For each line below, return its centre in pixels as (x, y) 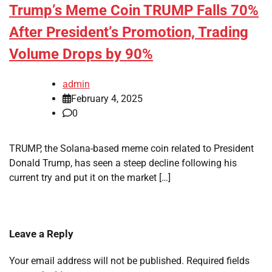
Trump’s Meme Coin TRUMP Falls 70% (134, 11)
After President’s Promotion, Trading (129, 32)
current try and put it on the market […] (90, 178)
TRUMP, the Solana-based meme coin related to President (131, 149)
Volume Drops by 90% (81, 54)
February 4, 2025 (107, 99)
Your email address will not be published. (97, 261)
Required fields (218, 261)
